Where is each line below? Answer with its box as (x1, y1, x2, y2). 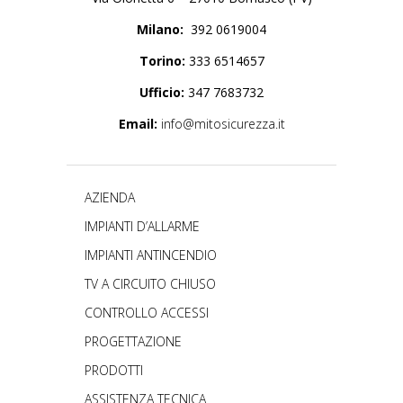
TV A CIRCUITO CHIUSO (85, 275, 216, 293)
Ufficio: (139, 84, 184, 102)
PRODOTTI (85, 362, 143, 380)
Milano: (137, 21, 191, 39)
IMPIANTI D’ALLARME (85, 218, 200, 236)
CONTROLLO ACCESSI (85, 304, 209, 322)
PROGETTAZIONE (85, 333, 182, 351)
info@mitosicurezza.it (160, 115, 285, 133)
